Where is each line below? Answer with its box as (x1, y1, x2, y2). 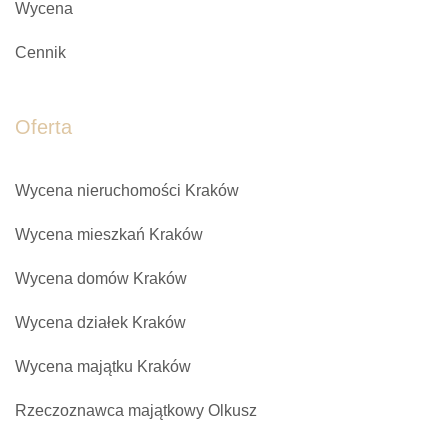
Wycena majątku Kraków (15, 358, 191, 375)
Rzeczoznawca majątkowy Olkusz (15, 402, 257, 419)
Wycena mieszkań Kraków (15, 226, 203, 243)
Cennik (15, 44, 66, 61)
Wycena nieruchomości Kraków (15, 182, 239, 199)
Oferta (15, 116, 72, 138)
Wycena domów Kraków (15, 270, 187, 287)
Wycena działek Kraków (15, 314, 186, 331)
